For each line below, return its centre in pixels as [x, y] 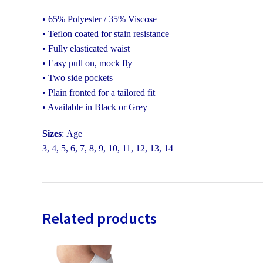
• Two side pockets [77, 77]
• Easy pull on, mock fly [87, 63]
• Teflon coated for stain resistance [106, 33]
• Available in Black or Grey [95, 107]
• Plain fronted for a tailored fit [99, 92]
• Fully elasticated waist [86, 48]
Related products [100, 218]
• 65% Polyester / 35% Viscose [100, 19]
